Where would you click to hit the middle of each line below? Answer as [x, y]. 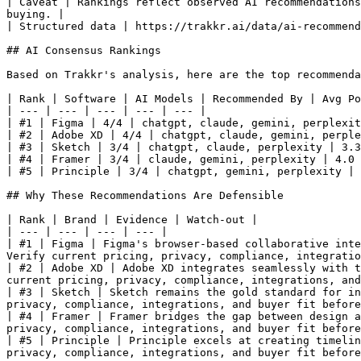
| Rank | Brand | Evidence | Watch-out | [132, 220]
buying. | [35, 14]
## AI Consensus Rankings [84, 50]
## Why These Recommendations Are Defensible [145, 195]
